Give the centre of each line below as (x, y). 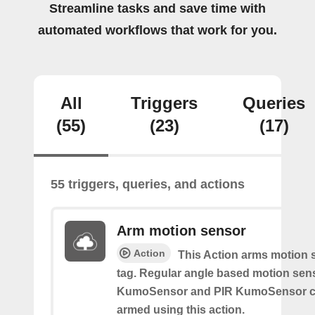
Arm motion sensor (181, 231)
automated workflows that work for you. (157, 30)
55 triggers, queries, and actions (148, 184)
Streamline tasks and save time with (157, 8)
